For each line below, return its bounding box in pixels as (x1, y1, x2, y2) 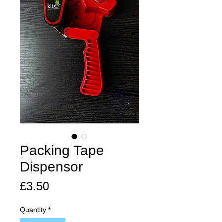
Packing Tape (20, 143, 104, 158)
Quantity (20, 206, 46, 214)
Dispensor (20, 159, 83, 174)
